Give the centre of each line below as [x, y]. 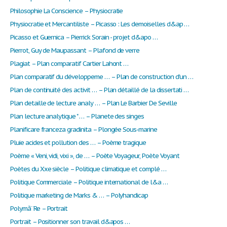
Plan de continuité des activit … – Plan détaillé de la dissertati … [100, 90]
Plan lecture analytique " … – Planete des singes [77, 117]
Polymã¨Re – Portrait [39, 209]
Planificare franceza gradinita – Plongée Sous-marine [84, 130]
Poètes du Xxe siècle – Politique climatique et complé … [88, 169]
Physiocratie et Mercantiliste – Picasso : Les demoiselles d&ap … [100, 24]
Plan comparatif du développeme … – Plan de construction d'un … [102, 77]
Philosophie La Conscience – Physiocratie [67, 11]
